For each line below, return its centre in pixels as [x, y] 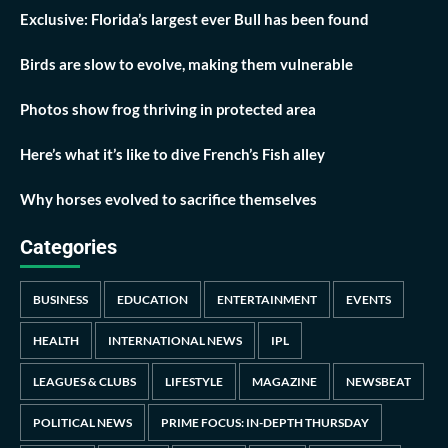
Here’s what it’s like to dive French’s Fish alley [172, 153]
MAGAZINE [284, 381]
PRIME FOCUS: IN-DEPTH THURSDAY [265, 422]
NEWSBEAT [378, 381]
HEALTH [56, 340]
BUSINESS [60, 299]
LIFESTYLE [194, 381]
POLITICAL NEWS [82, 422]
